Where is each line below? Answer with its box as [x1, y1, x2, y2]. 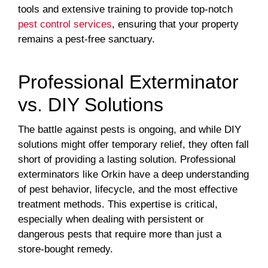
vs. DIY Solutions [18, 94, 163, 116]
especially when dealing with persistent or [18, 214, 204, 226]
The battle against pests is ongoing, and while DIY [18, 124, 241, 136]
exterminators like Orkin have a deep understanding [18, 169, 249, 181]
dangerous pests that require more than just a [18, 229, 221, 240]
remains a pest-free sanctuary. [18, 33, 155, 45]
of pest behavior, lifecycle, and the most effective [18, 184, 237, 196]
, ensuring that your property [112, 19, 239, 31]
